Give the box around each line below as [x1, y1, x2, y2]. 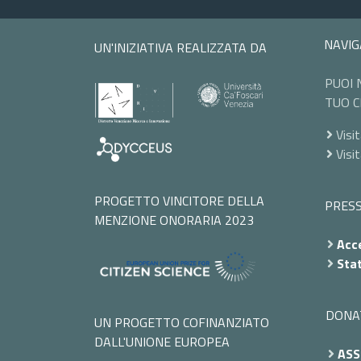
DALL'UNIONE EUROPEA [94, 331, 230, 351]
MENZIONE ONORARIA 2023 [94, 210, 254, 230]
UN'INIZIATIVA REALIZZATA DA [94, 38, 267, 58]
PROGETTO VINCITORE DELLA [94, 191, 264, 211]
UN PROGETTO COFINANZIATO [94, 312, 269, 332]
